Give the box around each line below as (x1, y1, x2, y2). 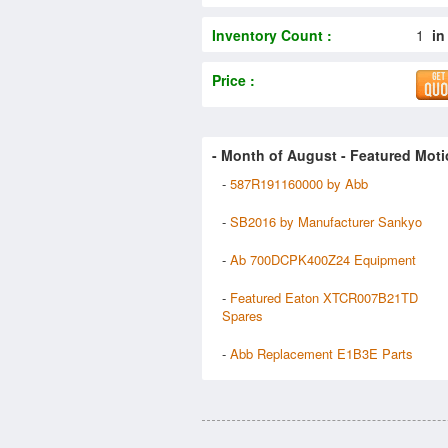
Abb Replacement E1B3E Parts (230, 343, 413, 363)
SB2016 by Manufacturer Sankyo (230, 211, 422, 231)
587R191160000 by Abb (230, 173, 368, 193)
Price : (212, 69, 255, 90)
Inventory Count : (212, 24, 332, 45)
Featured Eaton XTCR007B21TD (230, 287, 418, 307)
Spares (222, 305, 263, 325)
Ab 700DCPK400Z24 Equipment (230, 249, 416, 269)
